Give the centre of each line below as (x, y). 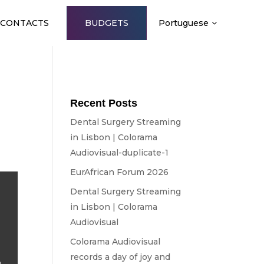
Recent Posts (104, 103)
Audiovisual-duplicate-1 (120, 153)
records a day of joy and (121, 257)
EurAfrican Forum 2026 (120, 172)
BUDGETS (107, 23)
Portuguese (184, 23)
